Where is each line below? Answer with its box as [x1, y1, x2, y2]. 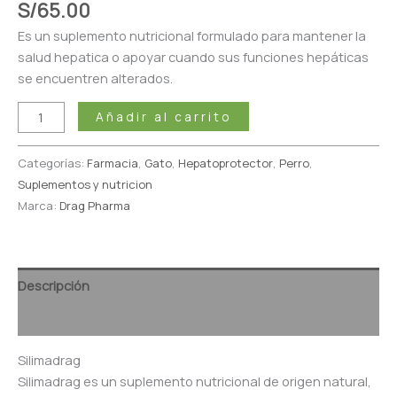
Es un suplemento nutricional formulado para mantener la [18, 27, 366, 45]
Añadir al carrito [95, 107, 231, 125]
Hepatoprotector [178, 154, 273, 171]
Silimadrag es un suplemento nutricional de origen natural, [18, 371, 371, 390]
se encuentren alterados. [18, 69, 173, 88]
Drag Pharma [59, 197, 130, 214]
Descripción [18, 276, 90, 294]
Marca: [18, 197, 59, 214]
